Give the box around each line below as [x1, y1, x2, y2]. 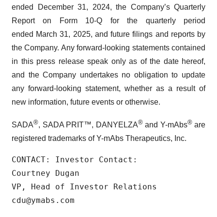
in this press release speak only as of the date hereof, [12, 57, 205, 65]
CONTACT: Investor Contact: [12, 155, 138, 164]
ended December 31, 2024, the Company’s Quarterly [12, 2, 205, 11]
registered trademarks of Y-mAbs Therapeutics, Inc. [12, 134, 186, 142]
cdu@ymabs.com [12, 195, 75, 205]
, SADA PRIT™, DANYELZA [38, 120, 138, 129]
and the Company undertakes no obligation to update [12, 70, 205, 79]
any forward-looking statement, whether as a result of [12, 84, 205, 93]
